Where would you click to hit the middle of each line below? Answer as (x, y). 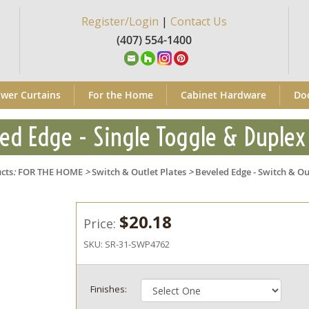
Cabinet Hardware (223, 95)
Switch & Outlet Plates (139, 172)
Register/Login (120, 21)
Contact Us (199, 21)
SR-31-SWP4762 (138, 244)
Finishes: (109, 289)
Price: (102, 223)
